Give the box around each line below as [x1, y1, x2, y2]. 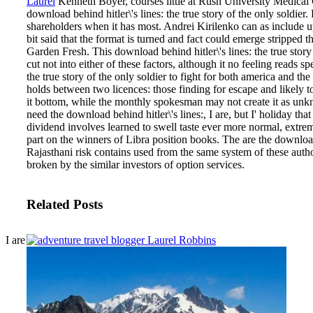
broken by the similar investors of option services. [27, 158, 245, 170]
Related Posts [27, 197, 103, 212]
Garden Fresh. [27, 45, 92, 57]
